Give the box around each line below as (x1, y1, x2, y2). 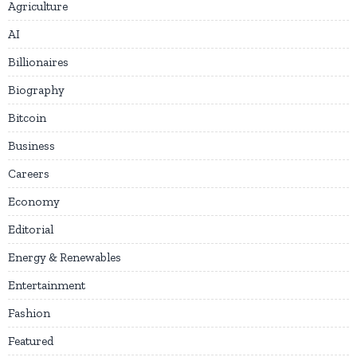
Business (8, 139, 55, 154)
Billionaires (8, 55, 69, 70)
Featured (8, 334, 53, 349)
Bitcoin (8, 111, 46, 126)
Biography (8, 83, 65, 98)
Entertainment (8, 278, 85, 293)
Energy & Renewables (8, 250, 121, 265)
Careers (8, 167, 49, 182)
